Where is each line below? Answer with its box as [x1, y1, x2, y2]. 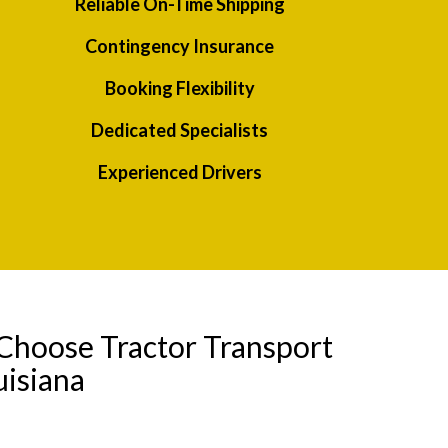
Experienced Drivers [97, 161, 262, 184]
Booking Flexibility [104, 77, 255, 100]
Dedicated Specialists [91, 119, 269, 142]
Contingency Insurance [85, 35, 275, 58]
